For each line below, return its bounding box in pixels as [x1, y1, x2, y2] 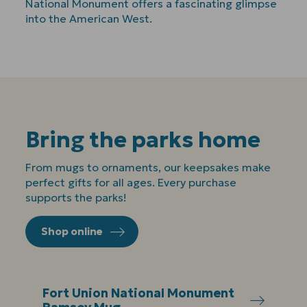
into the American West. [25, 11, 153, 25]
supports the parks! [25, 190, 127, 204]
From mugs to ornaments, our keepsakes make [25, 160, 271, 174]
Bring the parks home [25, 125, 261, 153]
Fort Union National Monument [42, 284, 235, 301]
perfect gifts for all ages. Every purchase [25, 175, 237, 189]
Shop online [40, 224, 103, 238]
